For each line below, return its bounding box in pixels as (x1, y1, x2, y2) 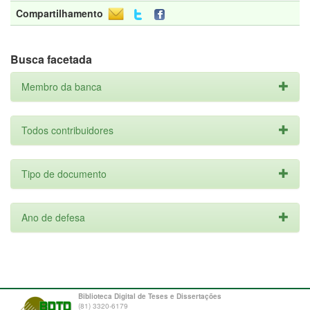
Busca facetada (10, 51, 92, 67)
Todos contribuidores (21, 123, 113, 137)
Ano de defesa (21, 210, 85, 224)
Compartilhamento (16, 6, 103, 20)
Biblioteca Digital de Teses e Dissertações (78, 291, 221, 301)
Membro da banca (21, 80, 102, 93)
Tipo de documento (21, 167, 107, 181)
